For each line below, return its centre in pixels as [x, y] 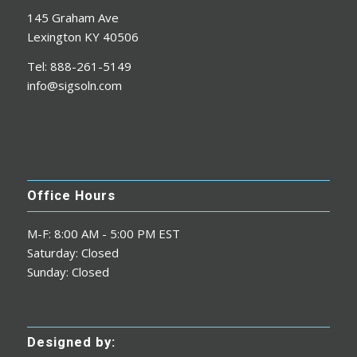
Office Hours [71, 195]
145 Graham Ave [73, 18]
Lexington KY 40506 [82, 37]
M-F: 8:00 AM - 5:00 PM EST [103, 233]
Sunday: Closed [68, 271]
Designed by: [71, 342]
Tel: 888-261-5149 [79, 67]
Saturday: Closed [73, 252]
